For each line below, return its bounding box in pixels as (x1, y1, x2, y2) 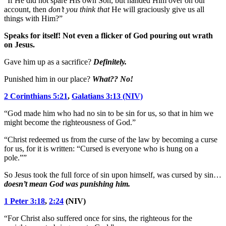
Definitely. (93, 57, 127, 66)
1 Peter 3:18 (4, 196, 45, 205)
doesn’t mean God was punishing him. (4, 179, 130, 188)
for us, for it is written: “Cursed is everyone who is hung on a (4, 144, 198, 153)
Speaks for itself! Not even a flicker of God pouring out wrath (4, 31, 213, 40)
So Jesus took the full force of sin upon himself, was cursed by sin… (4, 170, 221, 179)
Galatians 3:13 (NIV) (72, 91, 143, 100)
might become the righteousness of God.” (4, 118, 136, 127)
